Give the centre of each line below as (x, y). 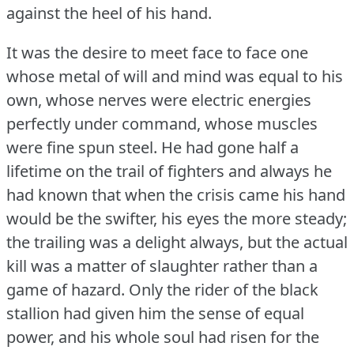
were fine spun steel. (82, 147)
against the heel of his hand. (109, 13)
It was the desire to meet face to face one (157, 52)
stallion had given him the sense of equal (155, 313)
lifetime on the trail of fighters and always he (169, 171)
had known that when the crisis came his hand (176, 194)
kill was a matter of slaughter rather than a (162, 265)
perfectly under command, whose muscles (162, 123)
